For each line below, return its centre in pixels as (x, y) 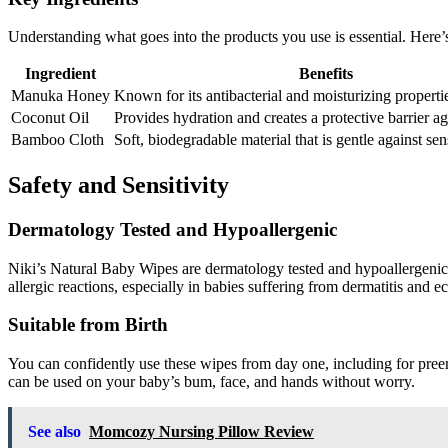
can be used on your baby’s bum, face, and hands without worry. (211, 382)
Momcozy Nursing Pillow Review (201, 432)
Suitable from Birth (88, 325)
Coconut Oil (50, 118)
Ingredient (60, 74)
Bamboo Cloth (57, 140)
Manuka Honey (60, 96)
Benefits (326, 74)
